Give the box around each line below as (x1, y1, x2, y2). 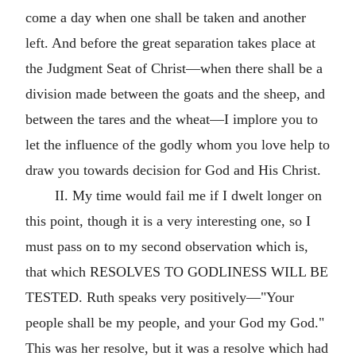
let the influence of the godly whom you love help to (25, 137, 330, 153)
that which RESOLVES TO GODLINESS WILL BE (25, 264, 328, 280)
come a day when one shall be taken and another (25, 10, 306, 25)
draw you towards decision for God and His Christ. (25, 162, 321, 178)
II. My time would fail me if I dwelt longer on (54, 188, 322, 203)
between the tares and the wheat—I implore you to (25, 111, 318, 127)
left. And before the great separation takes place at (25, 35, 315, 51)
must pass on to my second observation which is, (25, 238, 308, 254)
